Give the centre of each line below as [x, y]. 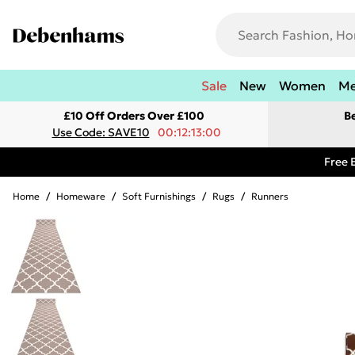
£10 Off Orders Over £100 [134, 116]
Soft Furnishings [159, 196]
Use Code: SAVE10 [101, 132]
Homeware [81, 196]
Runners [270, 196]
